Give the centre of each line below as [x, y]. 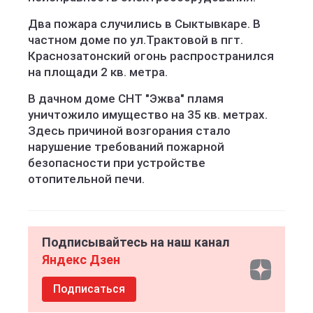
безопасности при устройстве [117, 163]
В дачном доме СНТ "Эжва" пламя [126, 99]
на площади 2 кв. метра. [98, 72]
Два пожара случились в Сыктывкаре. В [144, 24]
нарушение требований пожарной [126, 147]
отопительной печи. [86, 179]
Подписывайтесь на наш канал [136, 242]
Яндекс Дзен [81, 260]
